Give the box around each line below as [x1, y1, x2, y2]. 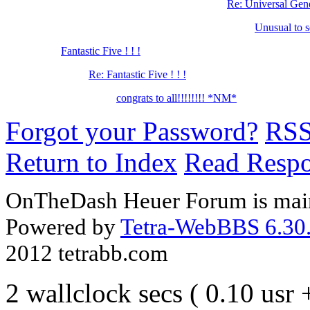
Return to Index [6, 147, 177, 178]
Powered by [6, 214, 120, 240]
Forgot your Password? [6, 116, 258, 147]
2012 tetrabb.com [6, 240, 168, 266]
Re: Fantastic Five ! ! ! [89, 69, 186, 81]
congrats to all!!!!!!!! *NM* [116, 92, 237, 104]
